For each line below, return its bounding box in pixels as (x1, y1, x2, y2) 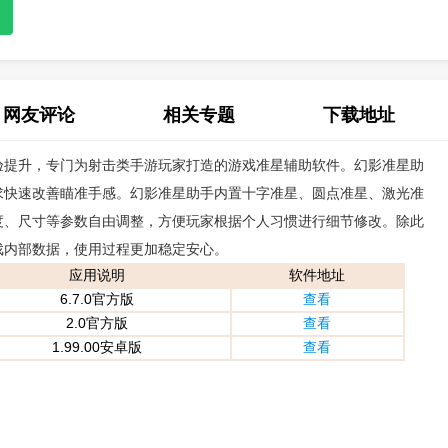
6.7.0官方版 (60, 291, 134, 307)
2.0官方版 (66, 315, 128, 331)
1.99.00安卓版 (52, 339, 142, 355)
